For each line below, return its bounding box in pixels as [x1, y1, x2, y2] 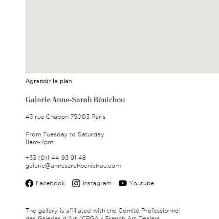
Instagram [83, 179, 111, 186]
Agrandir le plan [25, 77, 72, 84]
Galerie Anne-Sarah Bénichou [25, 94, 125, 104]
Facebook [36, 179, 65, 186]
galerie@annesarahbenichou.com [25, 162, 121, 169]
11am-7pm [25, 138, 53, 145]
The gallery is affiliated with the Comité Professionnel [25, 207, 180, 214]
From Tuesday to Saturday [25, 131, 104, 137]
